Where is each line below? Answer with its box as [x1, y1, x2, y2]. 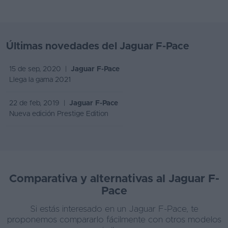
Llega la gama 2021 [9, 76, 71, 84]
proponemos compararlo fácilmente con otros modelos [7, 215, 221, 224]
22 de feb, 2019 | [9, 100, 69, 107]
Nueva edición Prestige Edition [9, 110, 108, 118]
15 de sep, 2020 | [9, 66, 71, 73]
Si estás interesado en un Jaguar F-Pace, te [30, 205, 198, 214]
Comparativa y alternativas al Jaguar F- [9, 174, 219, 185]
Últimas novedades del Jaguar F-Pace [6, 41, 189, 52]
